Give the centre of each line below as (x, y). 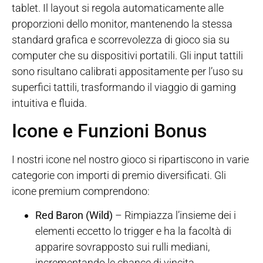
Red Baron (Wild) (74, 215)
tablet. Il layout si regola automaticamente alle (118, 8)
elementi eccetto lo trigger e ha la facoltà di (133, 231)
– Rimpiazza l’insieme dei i (174, 215)
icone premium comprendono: (81, 191)
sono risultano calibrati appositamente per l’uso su (127, 72)
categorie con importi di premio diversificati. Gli (119, 175)
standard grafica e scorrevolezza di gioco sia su (121, 40)
